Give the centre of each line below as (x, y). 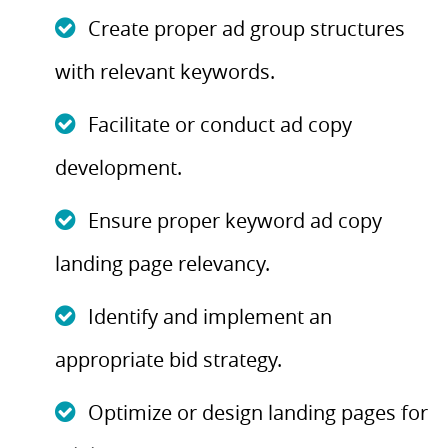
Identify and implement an (210, 316)
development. (118, 167)
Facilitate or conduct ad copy (220, 124)
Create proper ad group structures (246, 28)
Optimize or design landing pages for (258, 412)
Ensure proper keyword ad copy (235, 220)
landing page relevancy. (162, 263)
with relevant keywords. (165, 71)
